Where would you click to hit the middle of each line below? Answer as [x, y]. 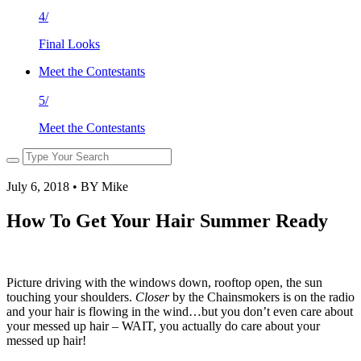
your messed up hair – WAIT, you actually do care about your [163, 326]
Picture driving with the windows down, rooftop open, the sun [164, 282]
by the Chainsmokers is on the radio [262, 297]
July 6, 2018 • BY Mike [67, 187]
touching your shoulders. [71, 297]
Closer [152, 297]
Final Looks [69, 44]
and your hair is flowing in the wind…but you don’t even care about [180, 311]
